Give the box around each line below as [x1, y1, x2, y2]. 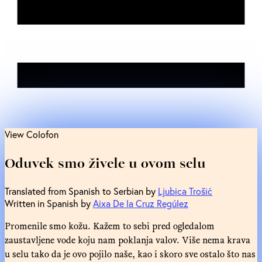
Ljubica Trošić [158, 184, 212, 197]
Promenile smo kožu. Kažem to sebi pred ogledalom [5, 218, 215, 233]
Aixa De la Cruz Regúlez [93, 196, 188, 209]
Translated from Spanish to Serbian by [5, 184, 158, 197]
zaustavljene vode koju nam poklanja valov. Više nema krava [5, 232, 250, 247]
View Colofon [5, 127, 58, 140]
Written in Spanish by [5, 196, 93, 209]
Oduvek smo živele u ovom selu [5, 151, 206, 173]
